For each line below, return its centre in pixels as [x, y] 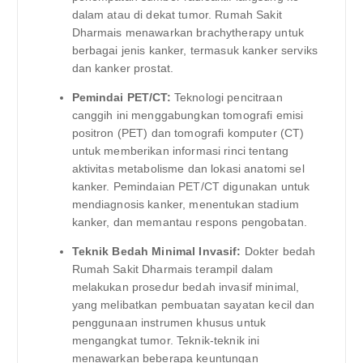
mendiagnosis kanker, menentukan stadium [185, 204]
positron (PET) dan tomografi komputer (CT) [188, 132]
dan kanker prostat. [123, 68]
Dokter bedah [278, 252]
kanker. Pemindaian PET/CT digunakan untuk [191, 186]
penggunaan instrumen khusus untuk [169, 323]
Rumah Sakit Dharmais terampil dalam [173, 269]
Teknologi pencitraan [226, 97]
